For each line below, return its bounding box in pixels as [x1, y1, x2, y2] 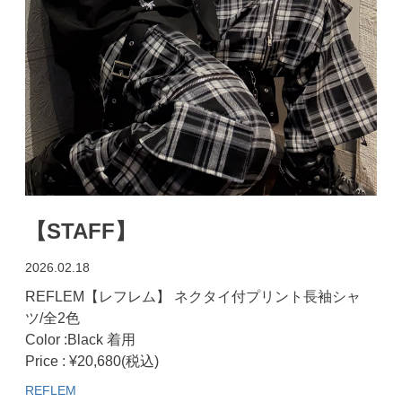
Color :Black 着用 [25, 331, 135, 347]
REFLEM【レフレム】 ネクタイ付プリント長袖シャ [25, 288, 361, 304]
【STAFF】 [25, 218, 136, 243]
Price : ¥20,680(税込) [25, 353, 159, 369]
